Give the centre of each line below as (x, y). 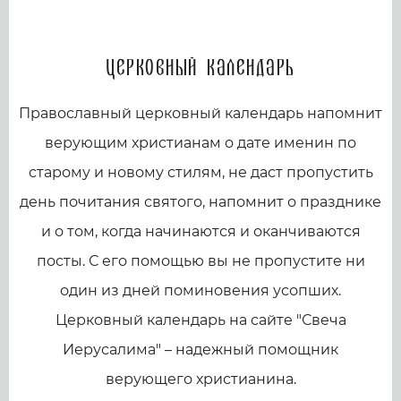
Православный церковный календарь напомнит (200, 113)
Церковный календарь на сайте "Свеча (200, 320)
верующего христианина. (200, 379)
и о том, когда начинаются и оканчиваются (200, 231)
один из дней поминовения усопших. (200, 290)
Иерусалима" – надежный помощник (200, 349)
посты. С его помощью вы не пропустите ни (200, 260)
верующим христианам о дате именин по (200, 142)
